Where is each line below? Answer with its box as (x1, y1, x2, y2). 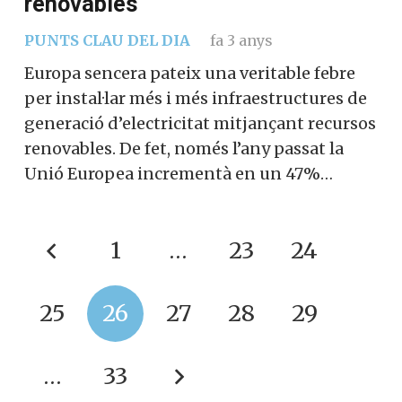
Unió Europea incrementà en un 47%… (24, 163, 333, 185)
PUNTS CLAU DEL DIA (24, 31, 190, 50)
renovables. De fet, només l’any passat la (24, 138, 344, 160)
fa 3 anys (209, 31, 273, 50)
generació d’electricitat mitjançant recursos (24, 113, 376, 135)
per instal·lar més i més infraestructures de (24, 88, 367, 109)
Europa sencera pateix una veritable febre (24, 63, 355, 84)
